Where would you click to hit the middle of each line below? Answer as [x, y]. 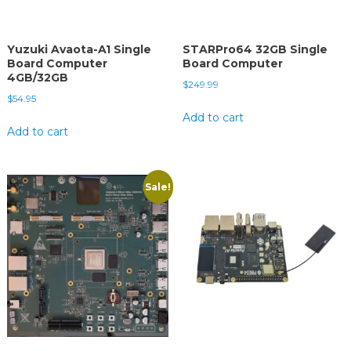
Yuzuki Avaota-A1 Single [79, 50]
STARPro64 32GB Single [255, 50]
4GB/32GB [37, 78]
